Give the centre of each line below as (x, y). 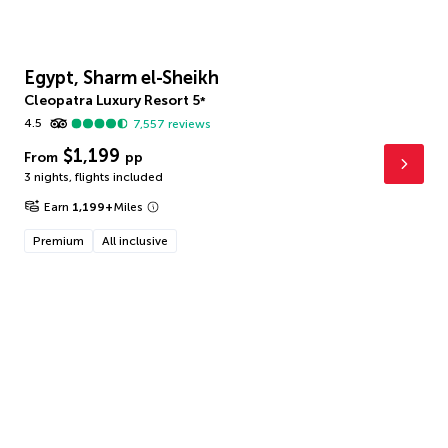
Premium (58, 241)
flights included (119, 177)
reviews (188, 123)
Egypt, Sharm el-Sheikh (121, 78)
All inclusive (135, 241)
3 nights (46, 177)
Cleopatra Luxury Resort (106, 100)
